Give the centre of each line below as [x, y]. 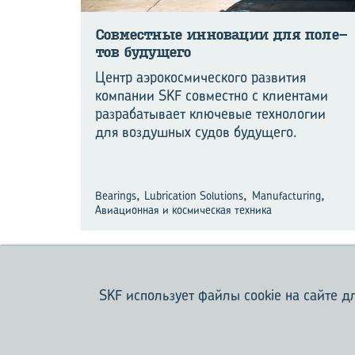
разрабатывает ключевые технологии [210, 113]
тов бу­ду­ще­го [143, 52]
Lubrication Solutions [194, 195]
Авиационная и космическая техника [183, 209]
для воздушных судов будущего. [196, 132]
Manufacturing [286, 195]
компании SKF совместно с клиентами [212, 95]
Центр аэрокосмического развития [200, 77]
